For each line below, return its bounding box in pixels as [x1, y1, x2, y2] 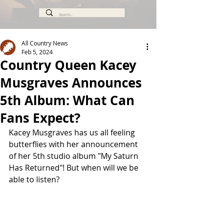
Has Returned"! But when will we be [9, 162, 140, 173]
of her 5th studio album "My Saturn [9, 151, 140, 161]
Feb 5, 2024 [22, 48, 53, 56]
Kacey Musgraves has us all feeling [9, 127, 137, 138]
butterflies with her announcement [9, 139, 140, 150]
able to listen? [9, 174, 60, 185]
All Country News [22, 39, 68, 47]
